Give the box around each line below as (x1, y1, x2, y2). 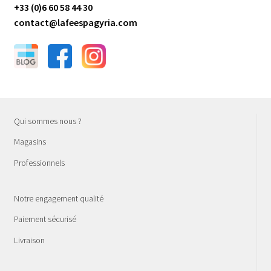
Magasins (13, 136, 46, 148)
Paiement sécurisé (13, 214, 76, 225)
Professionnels (13, 157, 65, 168)
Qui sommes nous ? (13, 116, 82, 127)
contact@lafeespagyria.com (13, 16, 137, 29)
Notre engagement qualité (13, 193, 103, 204)
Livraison (13, 234, 45, 246)
